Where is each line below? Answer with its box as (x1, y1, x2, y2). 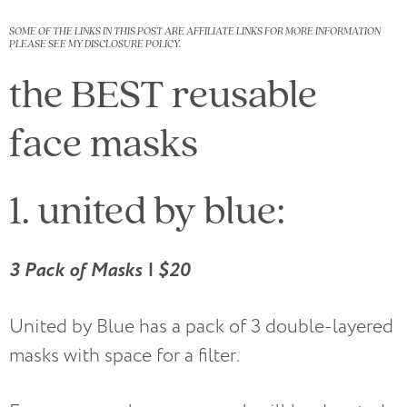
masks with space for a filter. (9, 342, 240, 370)
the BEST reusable (9, 65, 318, 120)
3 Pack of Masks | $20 (9, 256, 190, 285)
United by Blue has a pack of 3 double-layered (9, 313, 393, 341)
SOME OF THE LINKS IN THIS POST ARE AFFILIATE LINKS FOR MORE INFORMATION (9, 24, 381, 38)
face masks (9, 114, 198, 169)
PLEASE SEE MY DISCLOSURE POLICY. (9, 36, 181, 51)
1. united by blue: (9, 182, 285, 236)
